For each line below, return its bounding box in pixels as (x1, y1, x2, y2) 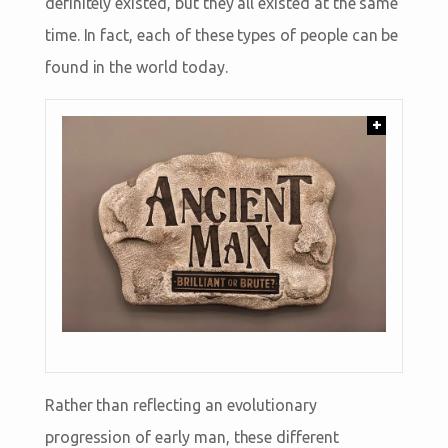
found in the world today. (44, 57, 228, 76)
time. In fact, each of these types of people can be (44, 25, 399, 44)
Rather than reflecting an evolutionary (44, 396, 317, 415)
